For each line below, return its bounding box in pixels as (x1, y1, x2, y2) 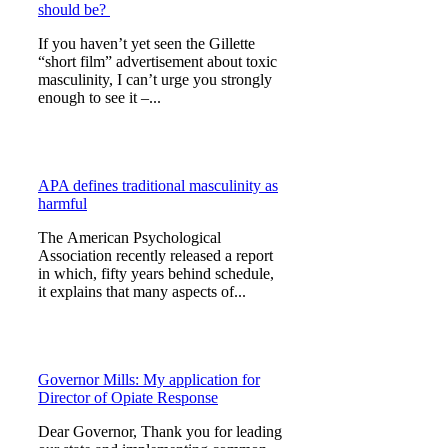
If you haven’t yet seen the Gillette (38, 35, 255, 53)
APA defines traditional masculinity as (38, 177, 278, 195)
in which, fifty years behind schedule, (38, 265, 274, 283)
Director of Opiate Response (38, 389, 218, 407)
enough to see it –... (38, 89, 161, 107)
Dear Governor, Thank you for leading (38, 423, 282, 441)
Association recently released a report (38, 247, 273, 265)
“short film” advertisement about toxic (38, 53, 277, 71)
